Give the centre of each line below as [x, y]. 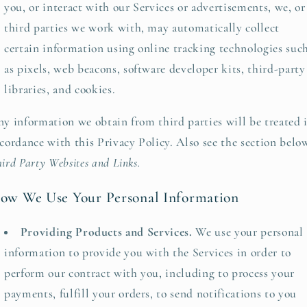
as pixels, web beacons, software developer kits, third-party [155, 69]
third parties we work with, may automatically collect [142, 27]
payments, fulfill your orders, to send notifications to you [150, 293]
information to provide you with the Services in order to [148, 252]
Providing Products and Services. [106, 232]
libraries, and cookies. [60, 89]
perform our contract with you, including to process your [149, 273]
